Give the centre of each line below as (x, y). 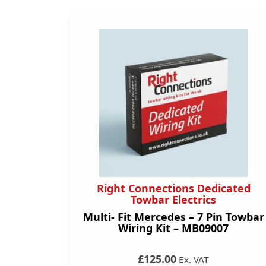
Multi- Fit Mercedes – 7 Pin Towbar (173, 217)
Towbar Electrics (173, 199)
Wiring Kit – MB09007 (173, 228)
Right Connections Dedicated (173, 188)
